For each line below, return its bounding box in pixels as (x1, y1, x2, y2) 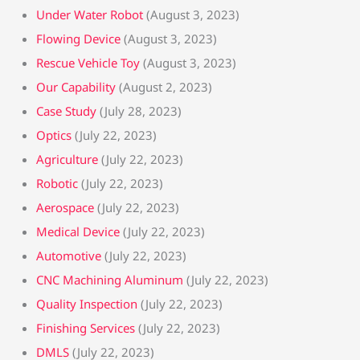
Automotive (36, 247, 101, 264)
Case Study (36, 103, 96, 119)
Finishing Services (36, 320, 135, 336)
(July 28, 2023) (100, 103, 182, 119)
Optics (36, 127, 72, 143)
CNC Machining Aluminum (36, 272, 183, 288)
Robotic (36, 175, 78, 191)
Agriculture (36, 151, 98, 167)
